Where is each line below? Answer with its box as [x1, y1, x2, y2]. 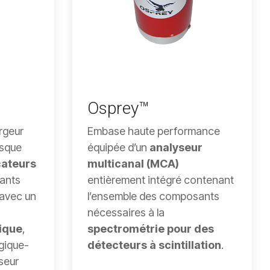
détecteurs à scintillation [87, 238, 221, 251]
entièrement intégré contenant [87, 173, 234, 186]
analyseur [149, 140, 202, 154]
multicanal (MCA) [87, 157, 179, 170]
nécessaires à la [87, 206, 165, 219]
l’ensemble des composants [87, 189, 219, 202]
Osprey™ [87, 98, 149, 118]
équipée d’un [87, 140, 149, 154]
